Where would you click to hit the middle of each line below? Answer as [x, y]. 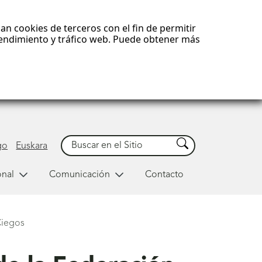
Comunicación [79, 175]
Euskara [32, 146]
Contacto [164, 175]
